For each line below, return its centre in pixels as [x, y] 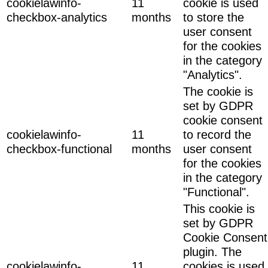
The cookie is [218, 91]
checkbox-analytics [57, 17]
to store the [214, 17]
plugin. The [212, 252]
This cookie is [219, 208]
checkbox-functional [59, 149]
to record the [217, 134]
